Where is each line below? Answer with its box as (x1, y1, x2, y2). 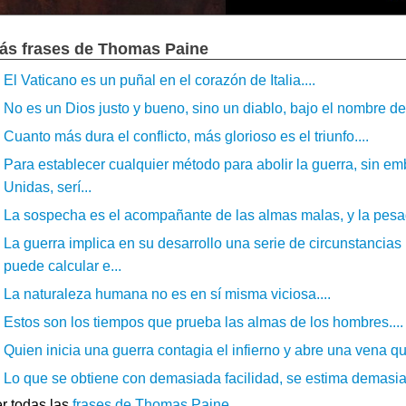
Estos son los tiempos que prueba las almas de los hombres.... (4, 314, 403, 330)
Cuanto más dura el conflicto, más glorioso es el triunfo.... (4, 128, 369, 144)
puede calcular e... (4, 257, 121, 274)
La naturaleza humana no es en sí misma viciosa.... (4, 285, 331, 302)
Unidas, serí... (4, 179, 92, 195)
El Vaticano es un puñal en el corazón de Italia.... (4, 72, 315, 88)
